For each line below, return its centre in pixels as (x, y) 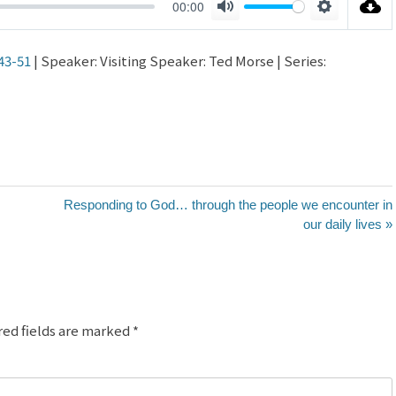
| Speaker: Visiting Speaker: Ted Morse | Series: (179, 61)
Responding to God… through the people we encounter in (228, 205)
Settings (348, 25)
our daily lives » (348, 224)
